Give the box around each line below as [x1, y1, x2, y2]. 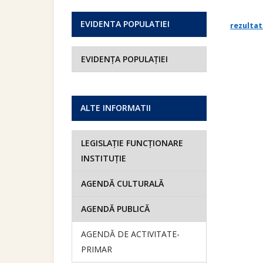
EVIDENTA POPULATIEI [80, 18, 170, 29]
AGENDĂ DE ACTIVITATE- [81, 228, 180, 240]
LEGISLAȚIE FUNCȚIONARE [81, 137, 183, 149]
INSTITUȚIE [81, 153, 126, 164]
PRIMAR [81, 244, 112, 255]
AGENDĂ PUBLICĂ [81, 203, 150, 214]
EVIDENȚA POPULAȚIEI [81, 53, 168, 65]
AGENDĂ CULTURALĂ [81, 178, 164, 189]
